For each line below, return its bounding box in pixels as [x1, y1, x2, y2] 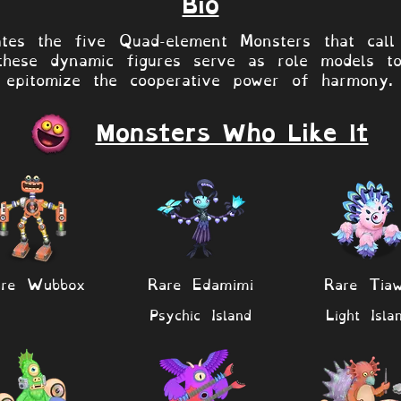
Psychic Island [149, 301, 252, 326]
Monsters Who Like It [95, 120, 369, 148]
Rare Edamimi [148, 269, 253, 295]
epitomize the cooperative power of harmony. [6, 64, 393, 92]
